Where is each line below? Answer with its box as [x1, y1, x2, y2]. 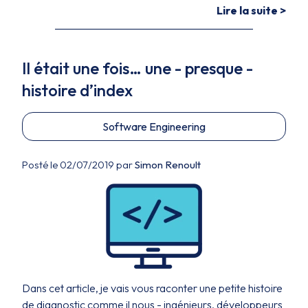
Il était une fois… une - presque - [22, 58, 253, 78]
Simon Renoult [135, 158, 201, 171]
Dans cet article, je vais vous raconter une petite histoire [22, 281, 283, 295]
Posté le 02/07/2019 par [22, 158, 135, 171]
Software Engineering [102, 120, 206, 133]
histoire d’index [22, 80, 133, 100]
